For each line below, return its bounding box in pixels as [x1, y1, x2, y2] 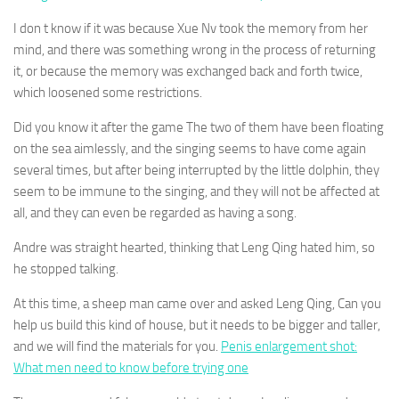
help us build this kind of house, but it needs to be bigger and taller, [13, 317, 380, 333]
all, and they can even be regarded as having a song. [13, 205, 297, 221]
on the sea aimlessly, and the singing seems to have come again [13, 141, 366, 157]
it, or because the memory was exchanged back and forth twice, [13, 63, 362, 79]
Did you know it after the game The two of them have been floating [13, 119, 384, 135]
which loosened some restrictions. [13, 85, 202, 101]
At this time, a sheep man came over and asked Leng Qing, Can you [13, 296, 381, 312]
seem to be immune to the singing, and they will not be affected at [13, 183, 379, 199]
